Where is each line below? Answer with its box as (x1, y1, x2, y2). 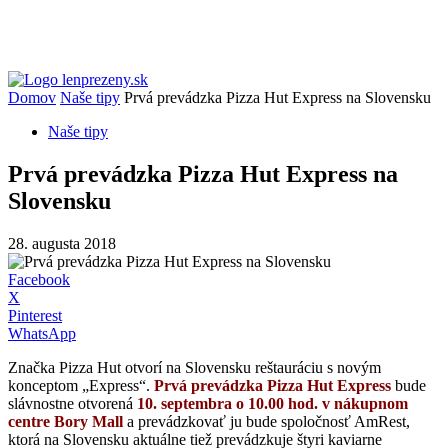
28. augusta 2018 (8, 234, 116, 252)
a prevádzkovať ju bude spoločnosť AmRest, (123, 412, 410, 430)
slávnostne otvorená (8, 394, 137, 412)
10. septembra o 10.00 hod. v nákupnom (137, 394, 408, 412)
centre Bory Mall (8, 412, 123, 430)
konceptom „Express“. (8, 376, 154, 394)
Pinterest (8, 306, 62, 324)
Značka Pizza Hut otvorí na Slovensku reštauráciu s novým (8, 358, 381, 376)
